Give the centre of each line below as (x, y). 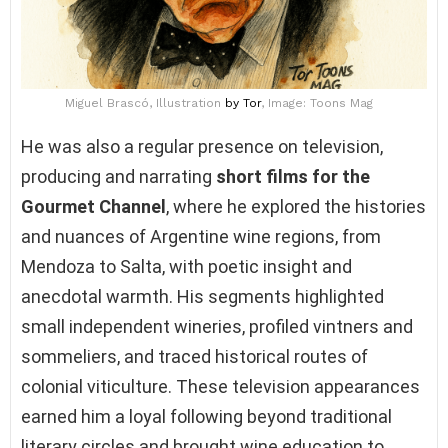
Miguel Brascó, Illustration (145, 103)
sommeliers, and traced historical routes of (194, 357)
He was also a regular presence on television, (202, 147)
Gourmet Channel (93, 207)
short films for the (293, 177)
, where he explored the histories (296, 207)
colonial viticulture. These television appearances (220, 387)
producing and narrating (118, 177)
